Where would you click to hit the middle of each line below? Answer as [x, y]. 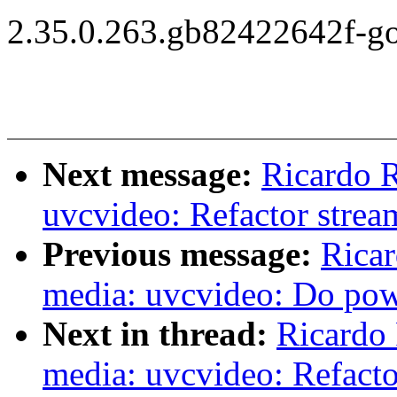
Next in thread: [160, 334]
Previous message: [182, 254]
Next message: [152, 175]
